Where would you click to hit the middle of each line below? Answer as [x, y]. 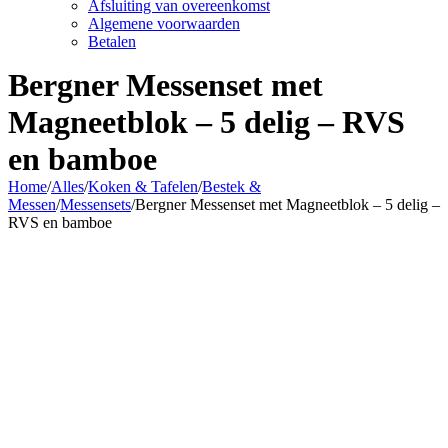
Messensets [95, 205]
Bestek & [231, 187]
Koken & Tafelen [143, 187]
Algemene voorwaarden [164, 24]
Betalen [112, 42]
